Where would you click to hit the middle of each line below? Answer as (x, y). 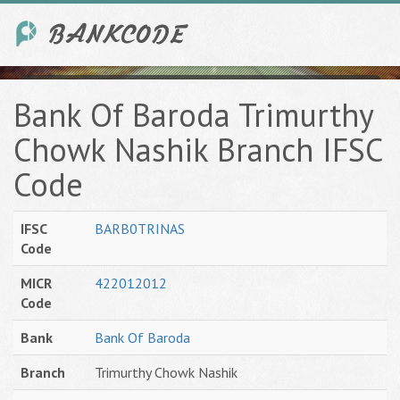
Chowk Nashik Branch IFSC (198, 150)
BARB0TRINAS (140, 229)
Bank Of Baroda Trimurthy (193, 115)
